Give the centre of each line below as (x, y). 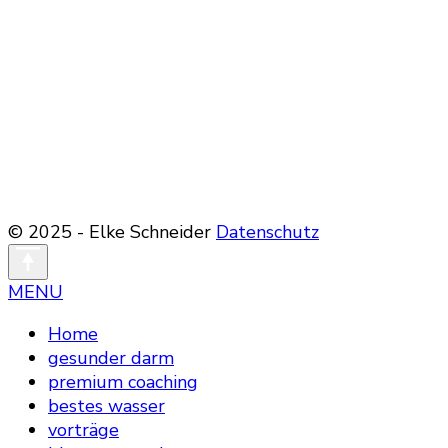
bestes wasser (106, 406)
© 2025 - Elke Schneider (112, 232)
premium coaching (123, 382)
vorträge (83, 430)
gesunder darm (111, 358)
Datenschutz (267, 232)
